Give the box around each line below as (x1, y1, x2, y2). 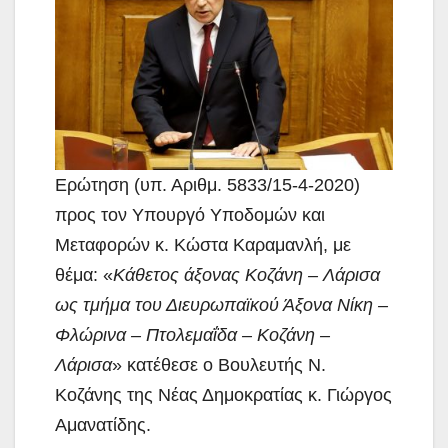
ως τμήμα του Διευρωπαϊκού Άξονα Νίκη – (55, 294, 388, 315)
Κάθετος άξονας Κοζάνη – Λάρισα (113, 264, 380, 285)
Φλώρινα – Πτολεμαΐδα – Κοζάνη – (55, 324, 330, 345)
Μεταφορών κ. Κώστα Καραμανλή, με (55, 234, 351, 255)
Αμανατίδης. (55, 414, 151, 435)
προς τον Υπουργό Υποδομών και (55, 204, 325, 225)
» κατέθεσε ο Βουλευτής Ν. (112, 354, 326, 375)
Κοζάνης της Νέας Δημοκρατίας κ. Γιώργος (55, 384, 392, 405)
